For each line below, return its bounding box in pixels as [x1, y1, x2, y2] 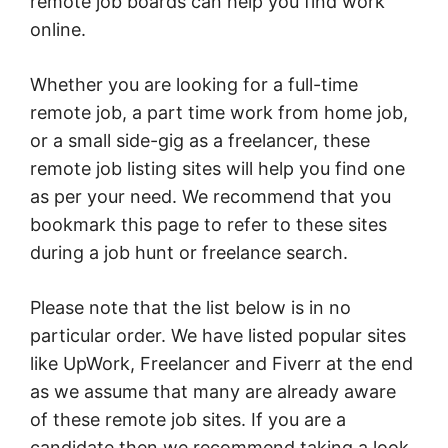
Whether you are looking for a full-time [30, 73, 358, 95]
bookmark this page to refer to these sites [30, 213, 387, 235]
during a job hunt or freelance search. [30, 241, 348, 263]
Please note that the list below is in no [30, 296, 351, 318]
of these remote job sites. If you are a [30, 408, 346, 430]
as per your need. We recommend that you [30, 185, 391, 207]
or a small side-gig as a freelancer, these [30, 129, 370, 151]
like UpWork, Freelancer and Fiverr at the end [30, 352, 413, 374]
